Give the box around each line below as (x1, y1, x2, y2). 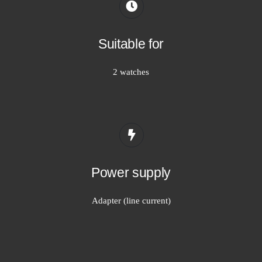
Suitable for (98, 36, 164, 51)
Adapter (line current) (91, 195, 171, 205)
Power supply (91, 164, 171, 180)
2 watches (113, 67, 149, 77)
